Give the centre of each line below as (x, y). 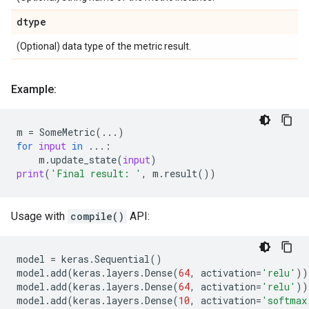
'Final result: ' (96, 173)
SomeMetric (67, 132)
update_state (83, 160)
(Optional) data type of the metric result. (104, 46)
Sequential (122, 259)
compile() (97, 216)
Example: (34, 89)
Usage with (39, 216)
